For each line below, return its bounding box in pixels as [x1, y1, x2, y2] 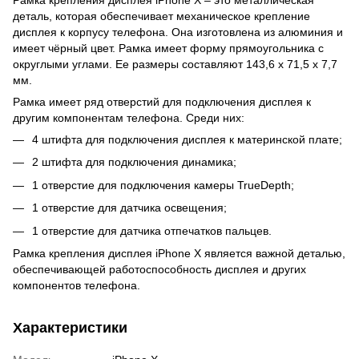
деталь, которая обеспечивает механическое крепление [13, 9, 310, 22]
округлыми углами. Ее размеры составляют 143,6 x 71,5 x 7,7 [13, 57, 337, 71]
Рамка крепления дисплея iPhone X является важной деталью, [13, 246, 345, 260]
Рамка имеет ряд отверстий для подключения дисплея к [13, 95, 311, 108]
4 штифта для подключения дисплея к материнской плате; [32, 132, 342, 146]
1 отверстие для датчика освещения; [32, 201, 227, 215]
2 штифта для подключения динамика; [32, 155, 236, 169]
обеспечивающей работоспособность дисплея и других [13, 262, 306, 276]
